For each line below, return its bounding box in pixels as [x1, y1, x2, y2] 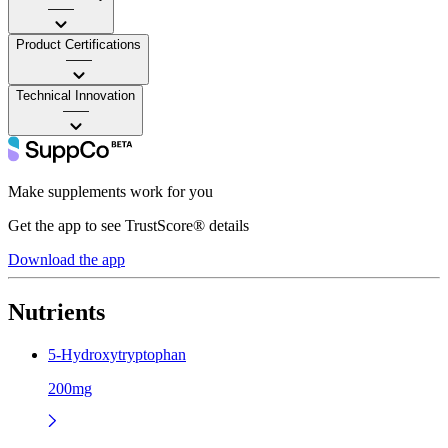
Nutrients [8, 298, 105, 325]
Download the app [8, 250, 125, 268]
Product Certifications [16, 36, 141, 52]
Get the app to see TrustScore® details [8, 216, 249, 234]
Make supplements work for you [8, 182, 213, 200]
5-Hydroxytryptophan [48, 345, 186, 363]
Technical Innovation [16, 87, 135, 103]
